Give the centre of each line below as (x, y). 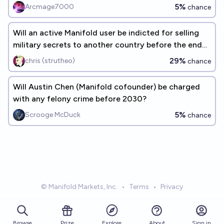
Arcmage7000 (49, 7)
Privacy (172, 187)
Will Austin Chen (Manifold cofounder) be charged (106, 87)
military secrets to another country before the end (107, 45)
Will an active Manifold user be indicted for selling (106, 33)
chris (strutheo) (50, 61)
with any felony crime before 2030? (80, 99)
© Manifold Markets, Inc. (79, 187)
